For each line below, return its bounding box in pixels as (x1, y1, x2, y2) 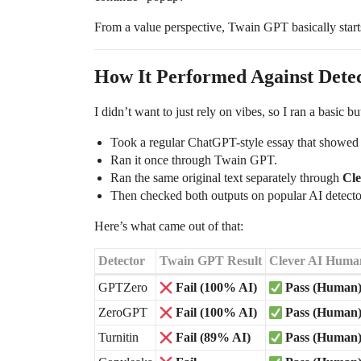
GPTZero (98, 280, 147, 295)
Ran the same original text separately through (110, 171, 342, 185)
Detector (98, 254, 145, 268)
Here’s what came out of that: (94, 219, 243, 234)
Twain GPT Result (160, 254, 262, 268)
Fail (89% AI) (176, 330, 251, 345)
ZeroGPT (98, 305, 147, 320)
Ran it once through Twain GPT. (110, 153, 277, 168)
